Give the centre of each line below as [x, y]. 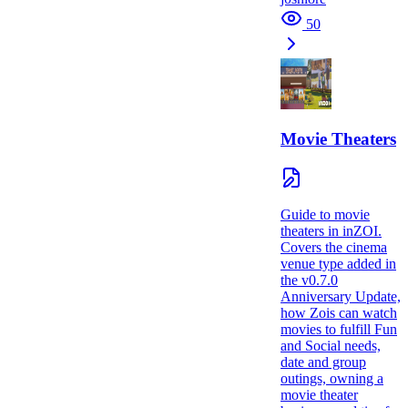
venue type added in [338, 264]
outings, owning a [332, 379]
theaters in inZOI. [331, 231]
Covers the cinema [334, 248]
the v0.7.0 [309, 280]
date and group [323, 362]
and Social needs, [331, 346]
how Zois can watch [339, 313]
